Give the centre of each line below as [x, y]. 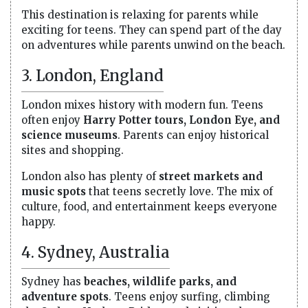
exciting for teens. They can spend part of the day [152, 30]
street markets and [211, 176]
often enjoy [52, 120]
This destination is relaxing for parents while [140, 14]
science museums [69, 135]
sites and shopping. [73, 150]
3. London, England [92, 75]
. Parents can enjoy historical [193, 135]
